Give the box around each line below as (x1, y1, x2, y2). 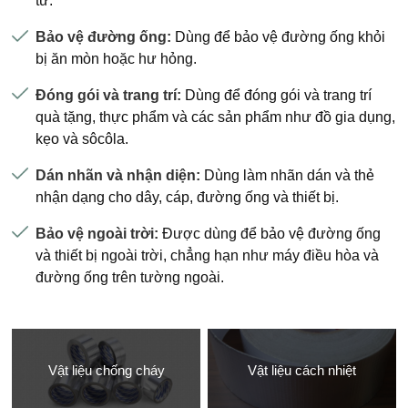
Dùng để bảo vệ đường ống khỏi (171, 28, 386, 45)
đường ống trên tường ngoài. (36, 269, 225, 285)
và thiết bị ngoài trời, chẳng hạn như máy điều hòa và (36, 247, 380, 263)
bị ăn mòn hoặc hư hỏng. (36, 50, 198, 66)
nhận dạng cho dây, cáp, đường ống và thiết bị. (36, 189, 340, 205)
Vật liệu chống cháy (47, 362, 165, 378)
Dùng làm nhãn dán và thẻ (200, 167, 375, 183)
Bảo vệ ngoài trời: (36, 225, 159, 241)
